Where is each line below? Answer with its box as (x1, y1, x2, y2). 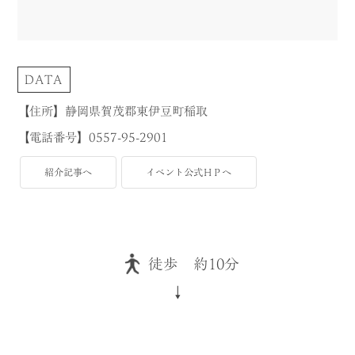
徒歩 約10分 (147, 256, 239, 271)
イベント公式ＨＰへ (127, 166, 251, 177)
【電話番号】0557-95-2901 (17, 131, 169, 144)
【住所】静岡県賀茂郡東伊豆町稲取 (17, 105, 208, 118)
